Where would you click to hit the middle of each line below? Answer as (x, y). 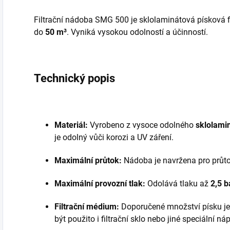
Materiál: (71, 125)
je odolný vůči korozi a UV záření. (114, 137)
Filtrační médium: (87, 207)
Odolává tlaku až (178, 184)
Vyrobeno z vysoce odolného (142, 125)
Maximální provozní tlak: (100, 184)
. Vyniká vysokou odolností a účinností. (137, 32)
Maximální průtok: (88, 160)
